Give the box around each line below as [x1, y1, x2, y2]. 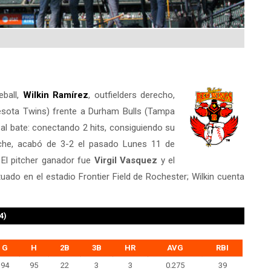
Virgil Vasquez [94, 154, 157, 166]
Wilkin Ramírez [22, 89, 89, 100]
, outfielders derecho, [88, 89, 175, 100]
